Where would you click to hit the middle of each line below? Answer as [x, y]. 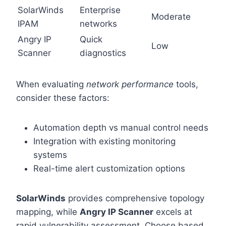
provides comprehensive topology [135, 198]
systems [50, 155]
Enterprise [100, 10]
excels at [173, 212]
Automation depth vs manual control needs [121, 127]
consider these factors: [63, 98]
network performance [130, 84]
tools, [186, 84]
